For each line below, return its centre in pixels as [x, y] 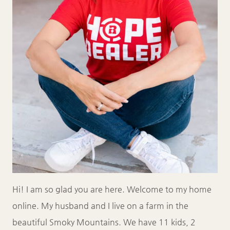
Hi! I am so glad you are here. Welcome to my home [112, 189]
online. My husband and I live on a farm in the [100, 205]
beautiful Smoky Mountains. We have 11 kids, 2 [104, 222]
